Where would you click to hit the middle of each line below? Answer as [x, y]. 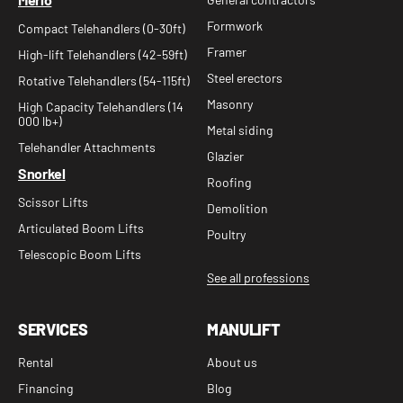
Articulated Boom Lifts [81, 228]
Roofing [229, 182]
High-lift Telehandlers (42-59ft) [103, 54]
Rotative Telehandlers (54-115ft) [104, 81]
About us [232, 362]
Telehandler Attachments [87, 147]
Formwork [235, 26]
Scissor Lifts [53, 202]
